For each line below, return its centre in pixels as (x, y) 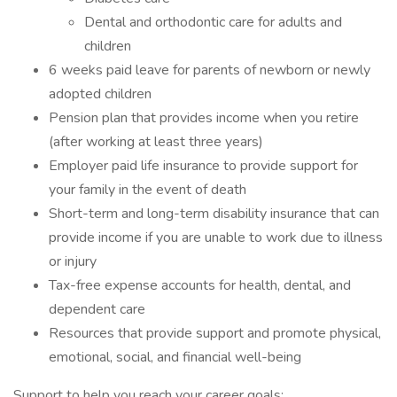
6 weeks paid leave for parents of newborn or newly (210, 70)
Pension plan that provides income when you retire (204, 118)
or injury (73, 261)
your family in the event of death (148, 190)
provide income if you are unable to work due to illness (216, 237)
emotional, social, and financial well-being (175, 357)
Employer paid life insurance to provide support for (203, 166)
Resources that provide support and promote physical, (215, 333)
